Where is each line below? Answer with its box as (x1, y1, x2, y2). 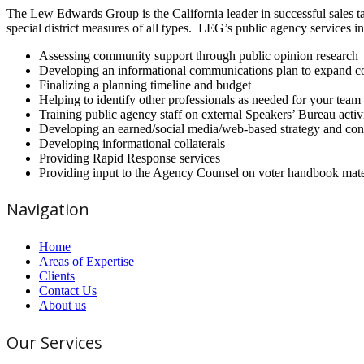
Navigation (6, 198, 89, 221)
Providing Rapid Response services (39, 150, 220, 165)
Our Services (6, 331, 102, 353)
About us (39, 297, 86, 312)
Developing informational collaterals (39, 136, 225, 150)
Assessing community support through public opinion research (39, 48, 358, 63)
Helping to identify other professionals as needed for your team (39, 92, 361, 106)
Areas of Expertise (39, 253, 134, 268)
